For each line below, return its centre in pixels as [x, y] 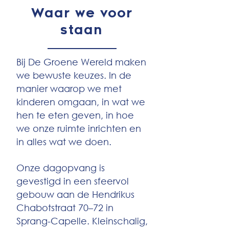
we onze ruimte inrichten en [79, 128]
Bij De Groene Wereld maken [81, 62]
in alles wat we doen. [65, 142]
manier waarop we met [69, 88]
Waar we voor [82, 13]
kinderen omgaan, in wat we [81, 102]
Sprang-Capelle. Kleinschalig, [82, 221]
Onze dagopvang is [61, 168]
